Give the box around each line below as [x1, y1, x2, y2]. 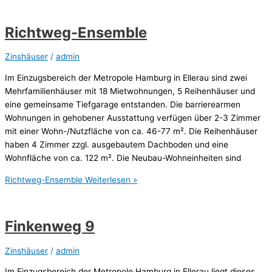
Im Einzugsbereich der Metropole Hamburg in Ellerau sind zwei [5, 73, 247, 83]
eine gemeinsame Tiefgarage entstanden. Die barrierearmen [5, 100, 240, 110]
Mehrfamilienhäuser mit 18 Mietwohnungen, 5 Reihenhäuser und [5, 86, 255, 97]
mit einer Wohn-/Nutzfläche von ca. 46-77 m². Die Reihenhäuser [5, 126, 257, 137]
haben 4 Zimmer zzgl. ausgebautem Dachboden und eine [5, 140, 228, 150]
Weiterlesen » [83, 174, 137, 185]
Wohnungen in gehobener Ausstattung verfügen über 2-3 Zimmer [5, 113, 260, 123]
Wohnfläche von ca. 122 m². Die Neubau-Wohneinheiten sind [5, 153, 241, 163]
